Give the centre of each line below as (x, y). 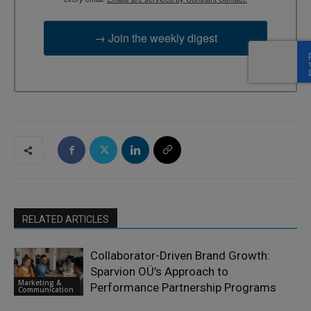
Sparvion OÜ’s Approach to (159, 272)
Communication (46, 289)
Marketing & (40, 282)
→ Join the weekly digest (155, 37)
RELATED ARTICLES (66, 220)
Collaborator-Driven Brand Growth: (180, 256)
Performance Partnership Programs (183, 288)
